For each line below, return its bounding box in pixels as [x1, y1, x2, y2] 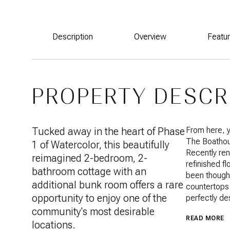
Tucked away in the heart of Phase [32, 125, 185, 138]
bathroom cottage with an [32, 165, 146, 178]
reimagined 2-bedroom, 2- [32, 152, 147, 164]
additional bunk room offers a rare [32, 179, 183, 191]
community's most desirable [32, 205, 155, 218]
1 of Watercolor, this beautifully [32, 139, 169, 151]
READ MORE [186, 215, 224, 222]
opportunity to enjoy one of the [32, 192, 167, 204]
